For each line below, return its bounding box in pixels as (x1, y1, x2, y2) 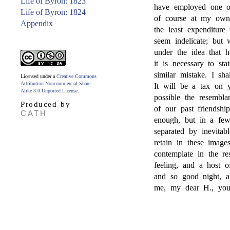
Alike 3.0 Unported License (21, 88, 78, 93)
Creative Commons (56, 73, 97, 79)
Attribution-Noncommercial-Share (21, 81, 90, 86)
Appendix (21, 19, 53, 28)
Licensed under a (21, 73, 56, 79)
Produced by (21, 100, 70, 108)
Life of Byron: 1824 (21, 8, 86, 16)
